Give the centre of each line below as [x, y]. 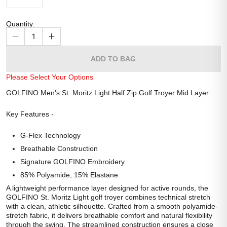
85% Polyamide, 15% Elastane [69, 175]
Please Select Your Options [50, 77]
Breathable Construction [59, 148]
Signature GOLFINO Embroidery [72, 162]
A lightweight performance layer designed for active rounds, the [107, 188]
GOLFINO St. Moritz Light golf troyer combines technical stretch [108, 197]
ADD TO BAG [113, 59]
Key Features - [30, 114]
